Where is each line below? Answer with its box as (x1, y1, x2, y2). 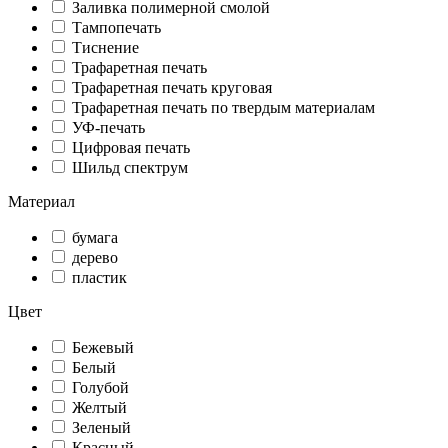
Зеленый (72, 419, 131, 437)
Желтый (72, 399, 127, 417)
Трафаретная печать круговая (72, 79, 272, 97)
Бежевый (72, 339, 134, 357)
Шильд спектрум (72, 159, 188, 177)
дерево (72, 249, 118, 267)
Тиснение (72, 39, 139, 57)
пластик (72, 269, 127, 287)
